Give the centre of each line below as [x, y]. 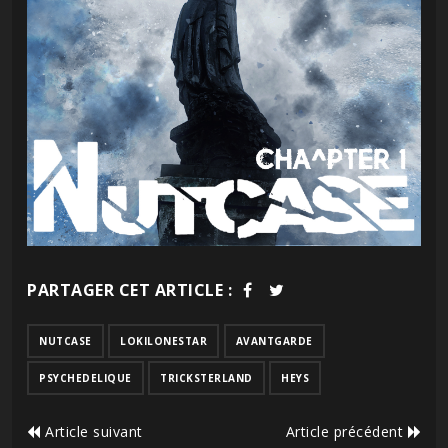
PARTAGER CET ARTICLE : [129, 289]
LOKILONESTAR [163, 340]
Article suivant [91, 431]
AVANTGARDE [274, 340]
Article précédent [346, 431]
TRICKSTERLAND [206, 377]
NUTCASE [65, 340]
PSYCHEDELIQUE [85, 377]
